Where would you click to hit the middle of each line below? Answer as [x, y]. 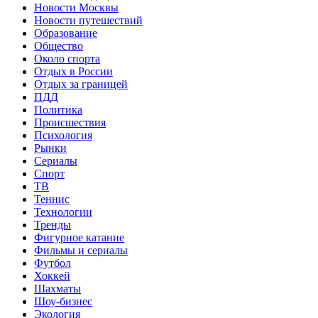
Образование [66, 33]
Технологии [63, 212]
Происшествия [70, 122]
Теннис [52, 199]
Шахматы [57, 288]
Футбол [53, 263]
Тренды [53, 224]
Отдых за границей [81, 84]
